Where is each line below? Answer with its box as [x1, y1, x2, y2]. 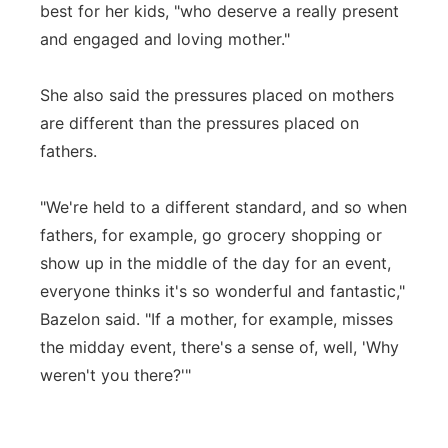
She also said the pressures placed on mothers [40, 85, 394, 105]
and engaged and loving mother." [40, 29, 290, 49]
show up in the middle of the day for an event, [40, 253, 391, 273]
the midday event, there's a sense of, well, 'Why [40, 337, 399, 357]
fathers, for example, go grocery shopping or [40, 225, 382, 245]
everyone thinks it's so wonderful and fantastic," [40, 281, 405, 301]
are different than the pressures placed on [40, 113, 359, 133]
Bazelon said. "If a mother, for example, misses [40, 309, 393, 329]
